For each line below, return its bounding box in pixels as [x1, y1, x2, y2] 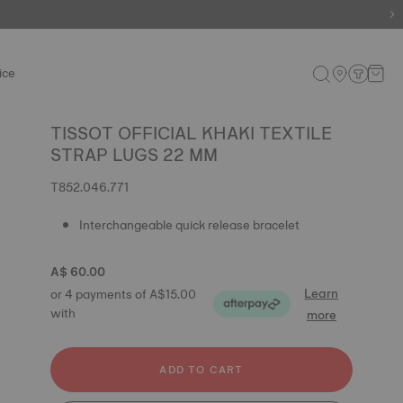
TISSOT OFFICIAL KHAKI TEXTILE [50, 118, 332, 148]
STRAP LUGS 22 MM [50, 139, 218, 170]
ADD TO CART [159, 361, 244, 379]
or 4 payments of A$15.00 [50, 283, 196, 305]
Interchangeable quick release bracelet [79, 214, 300, 236]
